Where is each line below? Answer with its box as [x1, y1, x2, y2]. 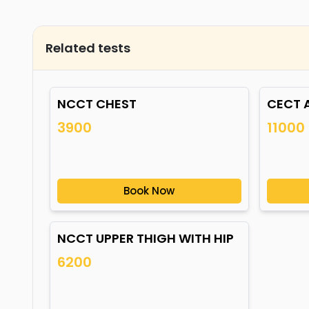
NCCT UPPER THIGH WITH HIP [57, 230, 234, 247]
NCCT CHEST [57, 95, 137, 112]
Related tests [46, 39, 130, 57]
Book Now [123, 183, 175, 198]
